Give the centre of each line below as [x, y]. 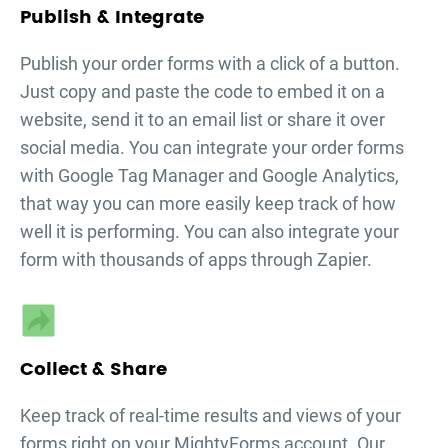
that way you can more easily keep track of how [208, 204]
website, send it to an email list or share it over [202, 120]
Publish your [70, 64]
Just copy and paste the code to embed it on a [202, 92]
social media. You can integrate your [165, 148]
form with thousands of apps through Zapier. [196, 260]
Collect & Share [93, 370]
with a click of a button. [307, 64]
